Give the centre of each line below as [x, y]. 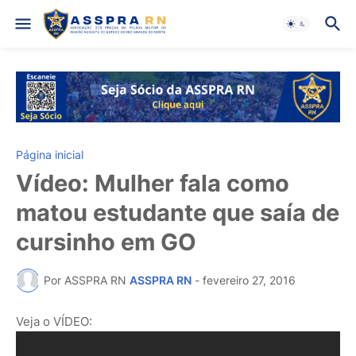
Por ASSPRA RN [85, 281]
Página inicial [50, 154]
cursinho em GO [106, 242]
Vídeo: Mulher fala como [153, 183]
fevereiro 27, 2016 [249, 281]
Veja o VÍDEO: [54, 321]
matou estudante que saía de [178, 212]
